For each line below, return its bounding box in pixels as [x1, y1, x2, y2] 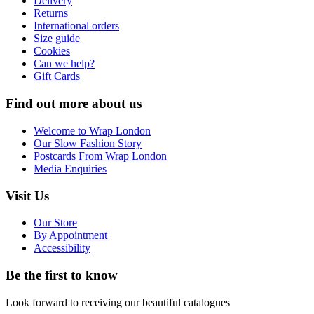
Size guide [34, 32, 80, 45]
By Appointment [34, 229, 107, 242]
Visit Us [6, 188, 49, 203]
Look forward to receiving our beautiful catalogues [6, 296, 230, 308]
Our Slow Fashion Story [34, 137, 142, 149]
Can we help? [34, 57, 95, 70]
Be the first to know [6, 268, 118, 283]
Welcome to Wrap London [34, 124, 151, 137]
